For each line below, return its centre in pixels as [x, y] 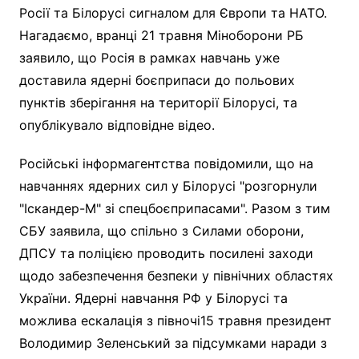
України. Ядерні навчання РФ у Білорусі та [153, 298]
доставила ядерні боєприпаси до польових [157, 80]
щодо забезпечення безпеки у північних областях [176, 275]
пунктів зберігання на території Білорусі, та [158, 102]
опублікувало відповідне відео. [117, 125]
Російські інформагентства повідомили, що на [166, 163]
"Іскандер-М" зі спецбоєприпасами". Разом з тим [174, 208]
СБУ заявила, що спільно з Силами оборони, [161, 230]
